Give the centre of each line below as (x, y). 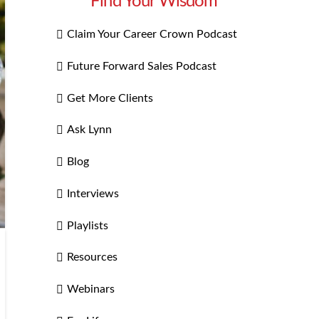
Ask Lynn (89, 130)
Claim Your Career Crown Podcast (152, 34)
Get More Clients (110, 98)
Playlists (87, 225)
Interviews (93, 193)
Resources (92, 257)
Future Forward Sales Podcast (141, 66)
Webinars (90, 289)
